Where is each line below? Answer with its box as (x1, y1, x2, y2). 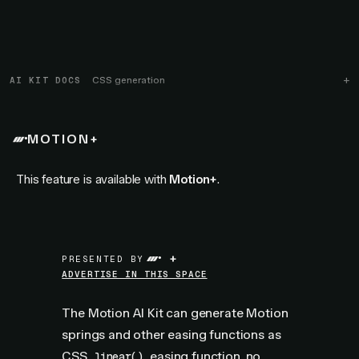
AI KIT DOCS (10, 75, 82, 86)
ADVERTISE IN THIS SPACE (62, 268, 208, 280)
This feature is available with (16, 172, 167, 187)
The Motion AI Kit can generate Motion (62, 305, 288, 321)
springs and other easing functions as (62, 327, 281, 342)
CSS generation (92, 75, 166, 86)
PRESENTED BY (62, 253, 144, 264)
